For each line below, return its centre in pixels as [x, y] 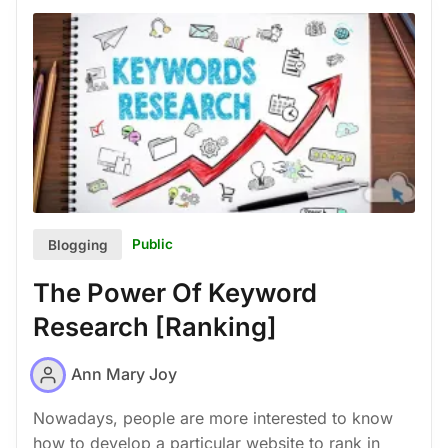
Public [153, 244]
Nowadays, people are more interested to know [213, 417]
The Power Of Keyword [175, 293]
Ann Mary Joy [124, 374]
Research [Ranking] [155, 327]
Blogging [77, 244]
